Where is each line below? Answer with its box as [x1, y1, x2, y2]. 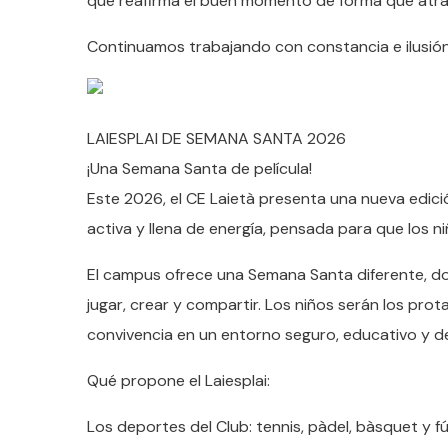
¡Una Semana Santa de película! [87, 158, 312, 180]
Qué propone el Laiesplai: [87, 370, 270, 392]
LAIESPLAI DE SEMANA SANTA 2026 [87, 128, 346, 150]
